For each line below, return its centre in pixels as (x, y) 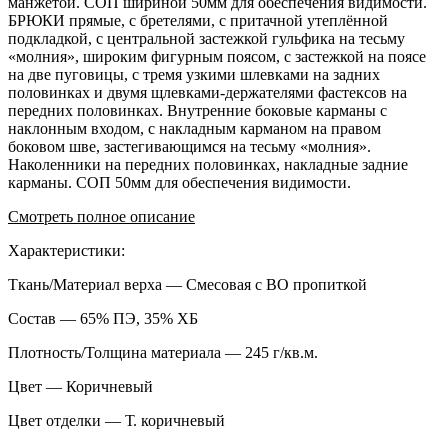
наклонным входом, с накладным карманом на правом (194, 129)
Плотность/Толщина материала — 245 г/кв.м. (163, 353)
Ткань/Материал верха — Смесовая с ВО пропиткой (187, 285)
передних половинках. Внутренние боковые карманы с (197, 111)
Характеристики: (68, 251)
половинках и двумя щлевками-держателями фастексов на (207, 93)
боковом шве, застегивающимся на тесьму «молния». (189, 147)
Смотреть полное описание (101, 217)
